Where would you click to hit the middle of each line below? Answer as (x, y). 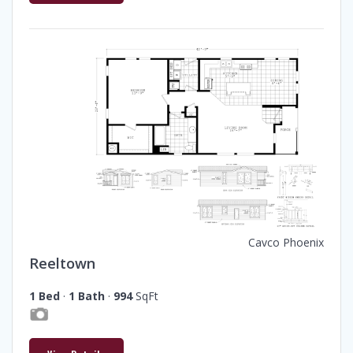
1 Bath (87, 296)
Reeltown (62, 263)
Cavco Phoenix (286, 243)
